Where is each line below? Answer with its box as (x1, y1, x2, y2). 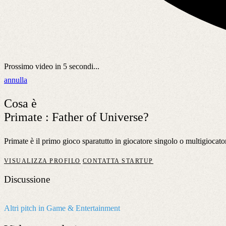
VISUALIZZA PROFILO (4, 157, 81, 164)
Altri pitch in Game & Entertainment (4, 204, 120, 213)
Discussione (4, 174, 50, 185)
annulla (4, 75, 27, 84)
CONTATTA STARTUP (82, 157, 153, 164)
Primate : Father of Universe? (4, 110, 149, 124)
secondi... (67, 62, 99, 71)
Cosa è (4, 96, 37, 110)
